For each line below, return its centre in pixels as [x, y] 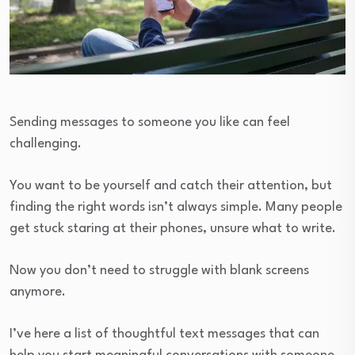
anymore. [38, 292]
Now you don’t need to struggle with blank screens [159, 270]
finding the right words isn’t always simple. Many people [176, 207]
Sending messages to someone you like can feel [150, 122]
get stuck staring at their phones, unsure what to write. [173, 228]
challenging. [46, 143]
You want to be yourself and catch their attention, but [171, 185]
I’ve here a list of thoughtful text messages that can [164, 334]
